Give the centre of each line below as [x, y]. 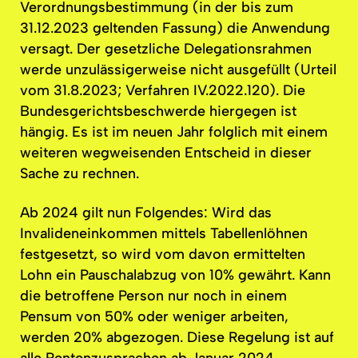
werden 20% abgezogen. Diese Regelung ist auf [177, 337]
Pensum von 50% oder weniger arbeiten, [154, 316]
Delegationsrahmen [248, 49]
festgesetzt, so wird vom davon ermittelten [163, 254]
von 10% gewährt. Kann [254, 274]
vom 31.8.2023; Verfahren [107, 91]
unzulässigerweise [126, 70]
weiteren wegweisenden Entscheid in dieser [166, 153]
